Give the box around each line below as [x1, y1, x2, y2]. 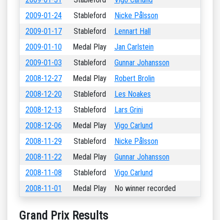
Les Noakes [114, 89, 151, 99]
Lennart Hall [114, 27, 151, 36]
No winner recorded [114, 184, 176, 193]
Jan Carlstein [114, 42, 154, 52]
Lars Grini [114, 105, 143, 114]
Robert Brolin [114, 74, 155, 83]
